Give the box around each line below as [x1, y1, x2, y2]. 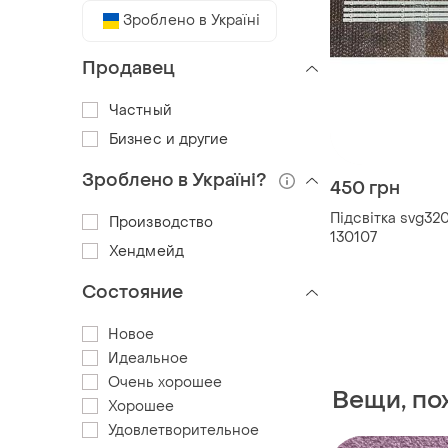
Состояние [82, 280, 183, 304]
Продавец [82, 56, 175, 80]
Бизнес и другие [109, 129, 229, 149]
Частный [109, 100, 172, 120]
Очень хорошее [108, 372, 222, 392]
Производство [109, 212, 214, 232]
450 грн [330, 177, 400, 201]
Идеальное [108, 348, 188, 368]
